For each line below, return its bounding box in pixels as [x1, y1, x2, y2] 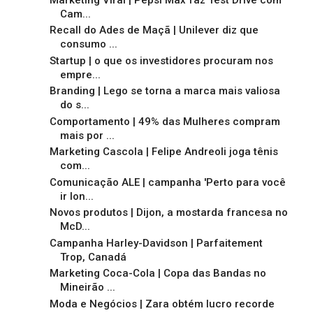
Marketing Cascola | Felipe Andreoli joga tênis [49, 145, 278, 159]
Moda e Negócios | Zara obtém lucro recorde [49, 297, 275, 310]
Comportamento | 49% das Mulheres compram [49, 115, 280, 128]
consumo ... [59, 38, 117, 51]
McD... [59, 220, 90, 233]
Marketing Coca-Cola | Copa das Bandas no [49, 267, 266, 280]
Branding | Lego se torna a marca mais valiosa [49, 85, 280, 98]
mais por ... [59, 129, 115, 142]
